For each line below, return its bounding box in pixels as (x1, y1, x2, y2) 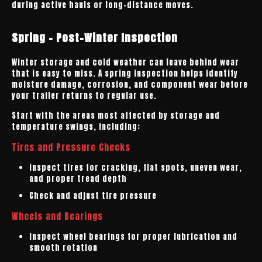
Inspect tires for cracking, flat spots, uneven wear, (29, 162, 242, 173)
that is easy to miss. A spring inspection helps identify (12, 68, 238, 79)
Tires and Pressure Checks (12, 140, 130, 154)
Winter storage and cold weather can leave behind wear (12, 57, 239, 68)
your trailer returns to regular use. (12, 90, 157, 101)
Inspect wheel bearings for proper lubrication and (29, 231, 237, 242)
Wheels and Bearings (12, 209, 103, 223)
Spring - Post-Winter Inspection (12, 30, 178, 46)
